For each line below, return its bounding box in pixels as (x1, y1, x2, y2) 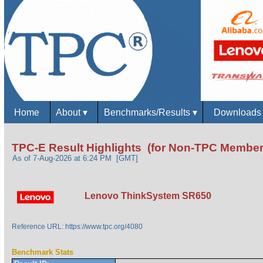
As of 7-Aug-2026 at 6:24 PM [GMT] (12, 154, 139, 163)
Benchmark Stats (12, 248, 74, 257)
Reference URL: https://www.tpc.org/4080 (12, 222, 143, 231)
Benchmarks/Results (103, 106, 193, 117)
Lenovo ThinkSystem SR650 (82, 190, 212, 201)
